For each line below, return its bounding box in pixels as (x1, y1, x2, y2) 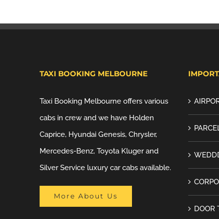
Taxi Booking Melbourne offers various (40, 97, 169, 106)
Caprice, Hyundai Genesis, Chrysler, (40, 130, 157, 139)
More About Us (54, 192, 118, 200)
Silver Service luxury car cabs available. (40, 163, 172, 172)
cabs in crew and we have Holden (40, 113, 154, 122)
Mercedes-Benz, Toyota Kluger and (40, 147, 159, 155)
